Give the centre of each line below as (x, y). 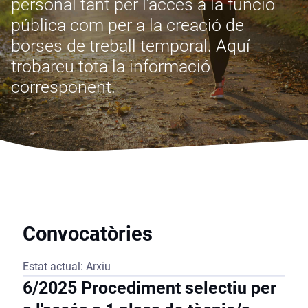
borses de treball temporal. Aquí (131, 45)
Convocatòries (87, 233)
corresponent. (64, 87)
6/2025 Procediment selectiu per (149, 287)
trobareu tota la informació (111, 66)
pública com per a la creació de (128, 25)
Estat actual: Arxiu (66, 266)
